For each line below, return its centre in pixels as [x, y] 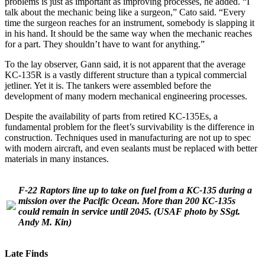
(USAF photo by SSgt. [197, 211]
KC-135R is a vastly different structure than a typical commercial [126, 75]
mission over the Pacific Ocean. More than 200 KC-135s [127, 201]
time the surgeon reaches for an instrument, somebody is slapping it [130, 22]
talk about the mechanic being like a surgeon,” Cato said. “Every [125, 12]
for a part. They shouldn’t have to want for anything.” [105, 44]
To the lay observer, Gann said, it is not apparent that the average [125, 64]
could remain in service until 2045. [85, 211]
